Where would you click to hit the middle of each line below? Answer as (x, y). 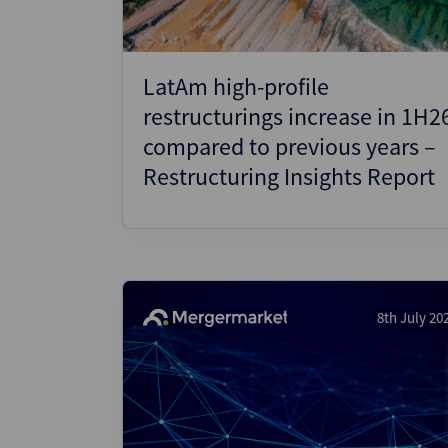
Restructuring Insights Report (289, 176)
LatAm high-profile (236, 86)
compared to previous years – (289, 146)
